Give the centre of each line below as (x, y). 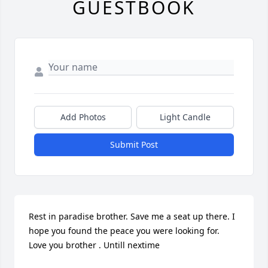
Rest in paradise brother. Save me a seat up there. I (132, 217)
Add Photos (83, 117)
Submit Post (134, 145)
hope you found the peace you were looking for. (124, 231)
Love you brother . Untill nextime (94, 245)
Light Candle (185, 117)
